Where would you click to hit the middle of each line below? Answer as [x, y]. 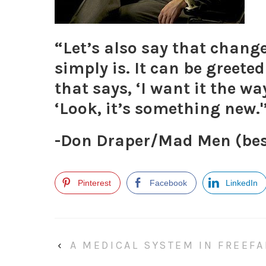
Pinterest [94, 183]
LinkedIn [242, 183]
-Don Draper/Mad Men [143, 140]
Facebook [168, 183]
